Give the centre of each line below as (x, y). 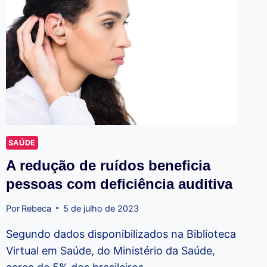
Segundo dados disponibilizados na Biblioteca (121, 234)
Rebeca (36, 208)
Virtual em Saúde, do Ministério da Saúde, (110, 250)
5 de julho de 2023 (101, 208)
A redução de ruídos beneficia (108, 165)
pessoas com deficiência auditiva (119, 184)
